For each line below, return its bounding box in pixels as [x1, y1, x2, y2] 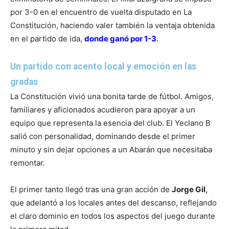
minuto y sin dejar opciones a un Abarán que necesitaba [10, 144, 212, 154]
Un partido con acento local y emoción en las [10, 61, 196, 72]
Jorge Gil [172, 184, 205, 194]
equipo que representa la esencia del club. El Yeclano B [10, 118, 211, 128]
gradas [10, 76, 38, 87]
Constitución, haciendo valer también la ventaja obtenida [10, 20, 215, 30]
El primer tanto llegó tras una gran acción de [10, 184, 172, 194]
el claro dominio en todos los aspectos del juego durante [10, 211, 215, 221]
